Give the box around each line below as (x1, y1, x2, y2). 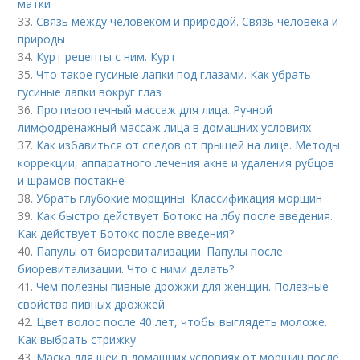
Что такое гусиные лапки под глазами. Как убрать (36, 67, 312, 82)
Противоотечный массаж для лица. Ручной (36, 102, 273, 117)
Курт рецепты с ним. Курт (36, 49, 177, 64)
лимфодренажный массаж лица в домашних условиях (18, 120, 312, 135)
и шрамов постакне (18, 173, 125, 188)
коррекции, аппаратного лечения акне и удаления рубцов (18, 155, 335, 170)
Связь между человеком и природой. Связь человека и (36, 14, 339, 29)
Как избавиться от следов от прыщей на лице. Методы (36, 137, 341, 153)
